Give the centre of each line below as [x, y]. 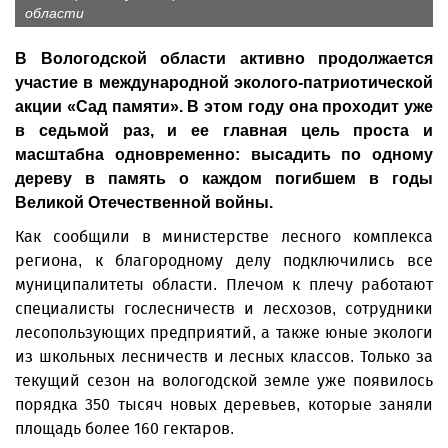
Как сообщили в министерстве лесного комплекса [224, 236]
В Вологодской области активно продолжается [224, 58]
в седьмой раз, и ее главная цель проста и [224, 130]
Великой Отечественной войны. [144, 202]
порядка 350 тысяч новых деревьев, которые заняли [224, 404]
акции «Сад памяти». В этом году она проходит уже [224, 106]
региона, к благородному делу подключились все [224, 260]
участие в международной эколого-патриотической [224, 82]
